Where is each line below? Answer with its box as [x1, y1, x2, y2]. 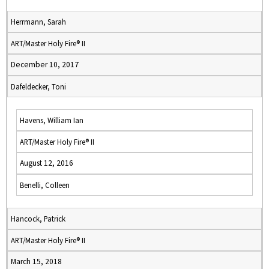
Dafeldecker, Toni [11, 82, 66, 91]
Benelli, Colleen [20, 180, 70, 190]
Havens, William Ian [20, 115, 83, 125]
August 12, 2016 [20, 158, 73, 168]
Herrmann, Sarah [11, 17, 66, 26]
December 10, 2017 [11, 59, 79, 70]
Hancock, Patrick [11, 214, 65, 223]
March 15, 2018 [11, 256, 62, 267]
